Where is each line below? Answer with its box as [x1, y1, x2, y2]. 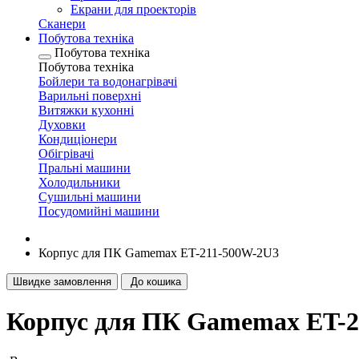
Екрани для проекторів [71, 2, 196, 16]
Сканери [38, 17, 86, 30]
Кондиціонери [38, 132, 117, 146]
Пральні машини [38, 161, 131, 175]
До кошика [131, 276, 181, 288]
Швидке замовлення [13, 276, 111, 288]
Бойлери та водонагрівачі [38, 75, 177, 88]
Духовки [38, 118, 86, 131]
